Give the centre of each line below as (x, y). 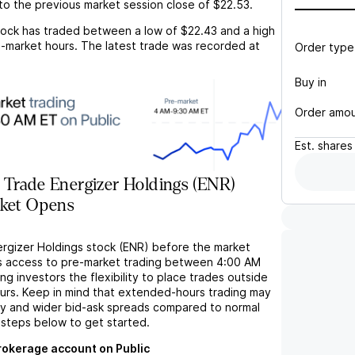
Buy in (311, 82)
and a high (248, 31)
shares (335, 145)
